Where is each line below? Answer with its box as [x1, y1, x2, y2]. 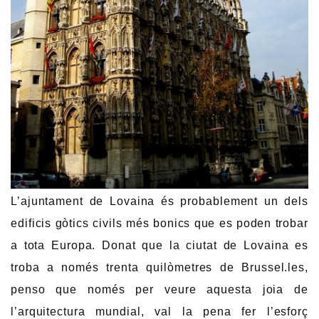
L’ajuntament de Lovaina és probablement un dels [11, 195, 308, 208]
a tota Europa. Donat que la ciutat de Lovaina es [11, 239, 308, 252]
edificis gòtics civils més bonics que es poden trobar [11, 217, 308, 230]
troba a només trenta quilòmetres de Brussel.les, [11, 261, 308, 274]
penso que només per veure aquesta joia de [11, 283, 308, 296]
